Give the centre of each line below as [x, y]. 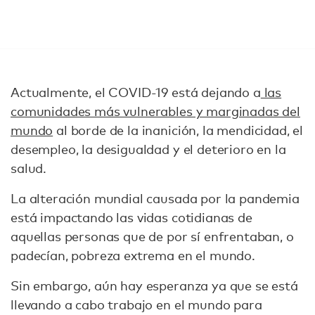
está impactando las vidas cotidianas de [131, 217]
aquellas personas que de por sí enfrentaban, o [152, 236]
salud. [30, 168]
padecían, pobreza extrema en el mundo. [133, 255]
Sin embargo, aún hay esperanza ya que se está [154, 285]
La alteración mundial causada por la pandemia [155, 198]
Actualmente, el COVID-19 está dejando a [136, 92]
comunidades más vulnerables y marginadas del [155, 111]
